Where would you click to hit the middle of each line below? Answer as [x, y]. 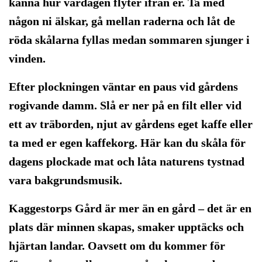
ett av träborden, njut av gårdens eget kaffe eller [131, 124]
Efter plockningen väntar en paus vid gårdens [123, 87]
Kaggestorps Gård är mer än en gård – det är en [130, 208]
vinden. [27, 58]
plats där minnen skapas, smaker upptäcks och [126, 227]
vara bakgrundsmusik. [65, 180]
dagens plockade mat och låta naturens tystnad [127, 161]
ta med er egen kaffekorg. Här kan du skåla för [127, 143]
